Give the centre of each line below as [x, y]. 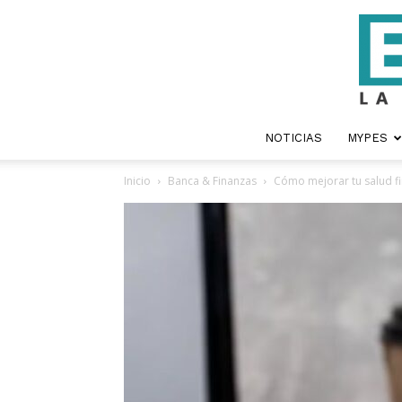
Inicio [137, 181]
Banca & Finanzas [212, 181]
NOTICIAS [293, 138]
